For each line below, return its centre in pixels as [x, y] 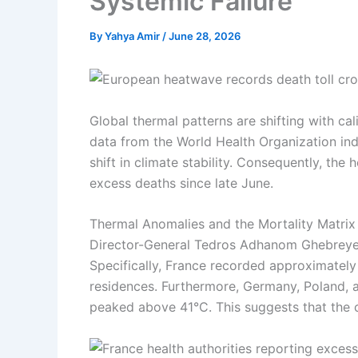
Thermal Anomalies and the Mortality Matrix [223, 224]
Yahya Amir [133, 36]
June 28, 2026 [205, 36]
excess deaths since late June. [181, 183]
